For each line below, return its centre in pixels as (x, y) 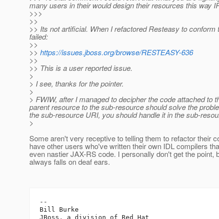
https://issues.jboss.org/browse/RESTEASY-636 (117, 52)
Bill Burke (59, 210)
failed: (39, 37)
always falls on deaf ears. (70, 162)
